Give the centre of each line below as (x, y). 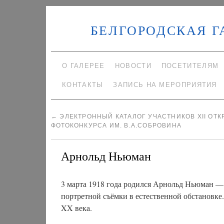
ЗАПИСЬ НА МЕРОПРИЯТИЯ (165, 85)
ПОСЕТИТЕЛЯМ (190, 66)
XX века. (76, 208)
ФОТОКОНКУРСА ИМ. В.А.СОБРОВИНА (116, 125)
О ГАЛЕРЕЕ (83, 66)
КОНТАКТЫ (83, 85)
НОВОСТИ (133, 66)
